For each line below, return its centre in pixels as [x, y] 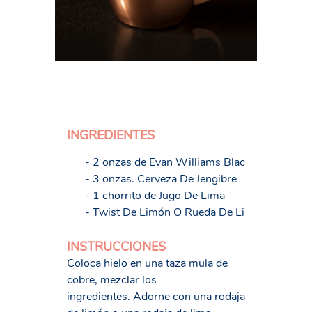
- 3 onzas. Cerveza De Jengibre [161, 179]
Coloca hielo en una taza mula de [147, 263]
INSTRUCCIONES [116, 247]
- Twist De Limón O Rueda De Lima [172, 212]
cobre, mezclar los [112, 280]
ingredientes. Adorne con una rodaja [156, 297]
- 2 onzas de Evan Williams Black [167, 162]
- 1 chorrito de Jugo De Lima [155, 196]
